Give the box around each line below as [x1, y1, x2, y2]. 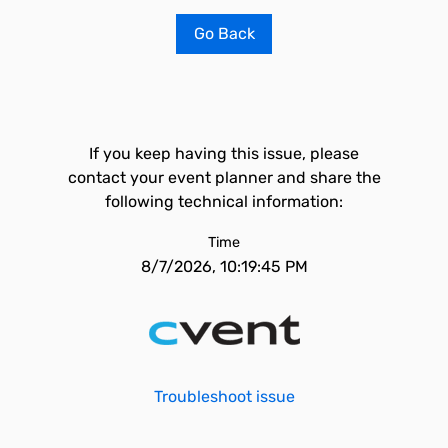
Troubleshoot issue [153, 387, 295, 406]
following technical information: [105, 192, 343, 211]
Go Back [193, 24, 255, 43]
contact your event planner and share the [67, 168, 381, 187]
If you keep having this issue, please [89, 144, 359, 163]
